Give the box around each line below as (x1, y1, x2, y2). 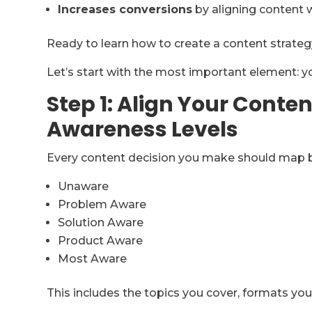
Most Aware (58, 251, 127, 265)
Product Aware (58, 233, 143, 247)
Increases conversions (58, 2, 193, 16)
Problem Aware (58, 197, 147, 211)
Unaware (58, 179, 109, 193)
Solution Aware (58, 215, 144, 229)
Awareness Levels (47, 114, 239, 144)
